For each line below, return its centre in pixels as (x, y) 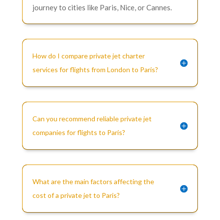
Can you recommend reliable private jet (92, 118)
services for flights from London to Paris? (95, 69)
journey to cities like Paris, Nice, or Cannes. (102, 7)
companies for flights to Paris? (79, 132)
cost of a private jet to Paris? (76, 195)
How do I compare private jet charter (88, 55)
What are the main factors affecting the (93, 181)
